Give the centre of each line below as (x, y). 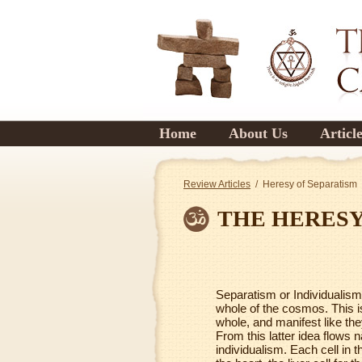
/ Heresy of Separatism (304, 184)
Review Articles (217, 184)
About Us (258, 133)
